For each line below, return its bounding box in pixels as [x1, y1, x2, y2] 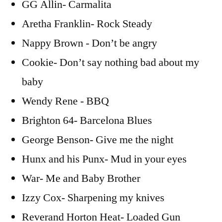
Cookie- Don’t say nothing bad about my [22, 55, 199, 70]
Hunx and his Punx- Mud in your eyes [22, 152, 187, 166]
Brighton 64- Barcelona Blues [22, 113, 152, 128]
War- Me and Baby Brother [22, 171, 140, 186]
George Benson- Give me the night [22, 133, 173, 147]
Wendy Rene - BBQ [22, 94, 109, 109]
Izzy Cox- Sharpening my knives [22, 191, 165, 205]
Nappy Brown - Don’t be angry [22, 36, 157, 51]
